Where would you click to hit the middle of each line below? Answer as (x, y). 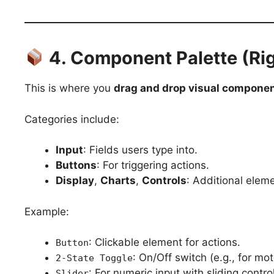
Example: (47, 211)
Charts (118, 181)
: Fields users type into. (140, 150)
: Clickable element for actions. (165, 243)
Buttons (76, 165)
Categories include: (72, 119)
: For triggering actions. (153, 165)
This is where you (69, 88)
